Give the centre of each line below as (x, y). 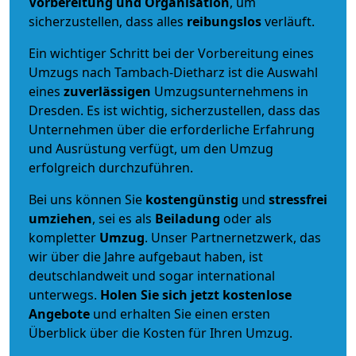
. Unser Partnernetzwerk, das (233, 237)
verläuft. (288, 21)
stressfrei (298, 199)
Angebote (59, 313)
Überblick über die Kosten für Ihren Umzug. (161, 333)
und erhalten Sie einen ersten (180, 313)
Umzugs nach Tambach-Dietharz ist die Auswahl (173, 72)
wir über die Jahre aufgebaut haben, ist (146, 256)
